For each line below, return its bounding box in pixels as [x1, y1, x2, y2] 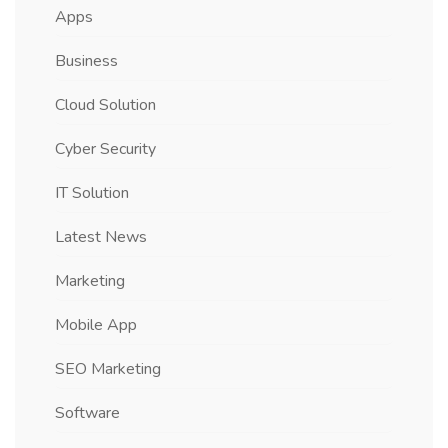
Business [55, 50, 118, 72]
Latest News [55, 226, 147, 248]
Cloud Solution [55, 94, 156, 116]
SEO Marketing [55, 358, 161, 380]
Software [55, 402, 120, 424]
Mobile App [55, 314, 137, 336]
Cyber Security [55, 138, 156, 160]
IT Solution [55, 182, 129, 204]
